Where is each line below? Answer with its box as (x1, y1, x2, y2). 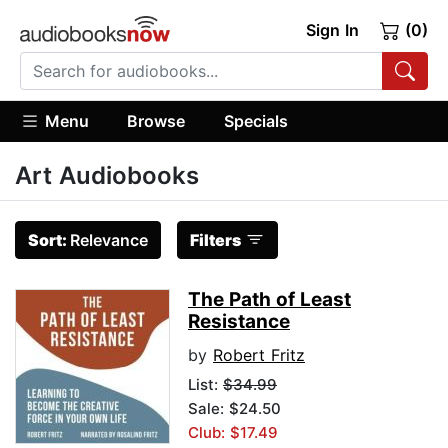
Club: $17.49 (188, 423, 278, 443)
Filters (190, 230, 241, 251)
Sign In (305, 20, 359, 40)
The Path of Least (188, 288, 351, 312)
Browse (127, 110, 186, 131)
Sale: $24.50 (188, 399, 281, 419)
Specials (223, 110, 288, 131)
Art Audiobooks (15, 161, 199, 191)
